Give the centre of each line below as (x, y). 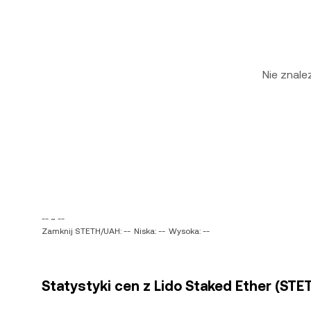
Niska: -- (150, 231)
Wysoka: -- (189, 231)
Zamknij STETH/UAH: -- (86, 231)
